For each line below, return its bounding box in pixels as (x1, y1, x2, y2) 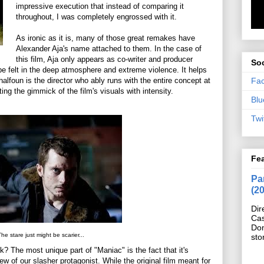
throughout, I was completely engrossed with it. (16, 12, 177, 21)
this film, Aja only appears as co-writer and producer (16, 54, 193, 64)
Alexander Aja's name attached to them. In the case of (16, 44, 202, 53)
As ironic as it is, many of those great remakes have (16, 33, 195, 42)
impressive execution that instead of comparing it (16, 1, 184, 11)
